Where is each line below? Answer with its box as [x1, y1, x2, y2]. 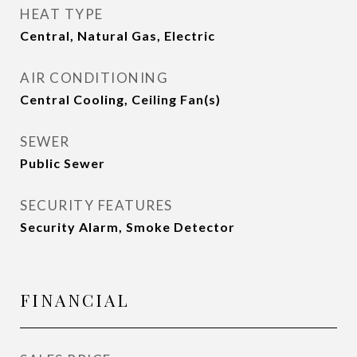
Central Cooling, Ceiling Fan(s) [20, 92, 221, 107]
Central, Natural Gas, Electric [20, 28, 215, 43]
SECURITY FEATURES [20, 197, 173, 214]
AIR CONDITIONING [20, 69, 168, 86]
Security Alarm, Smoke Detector [20, 219, 235, 234]
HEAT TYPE [20, 6, 104, 22]
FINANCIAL [20, 288, 130, 311]
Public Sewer [20, 155, 105, 171]
